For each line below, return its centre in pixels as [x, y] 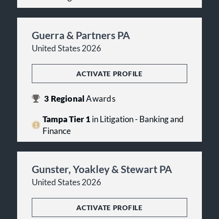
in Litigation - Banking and [137, 119]
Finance [56, 131]
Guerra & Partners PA [81, 35]
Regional [68, 99]
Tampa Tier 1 [66, 119]
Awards [101, 99]
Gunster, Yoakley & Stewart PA [102, 169]
